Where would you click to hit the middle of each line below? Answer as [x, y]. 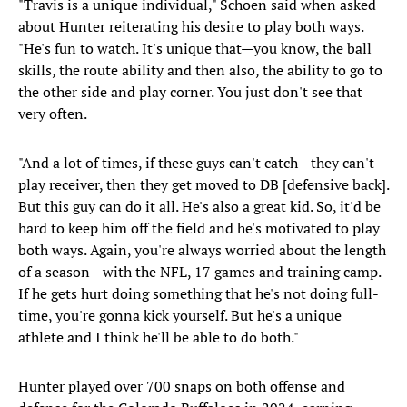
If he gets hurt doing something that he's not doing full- [199, 294]
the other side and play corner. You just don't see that [190, 92]
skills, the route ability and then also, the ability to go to [200, 70]
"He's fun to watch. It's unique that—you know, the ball [195, 49]
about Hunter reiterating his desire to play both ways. [191, 27]
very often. [53, 114]
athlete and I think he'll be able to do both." [159, 338]
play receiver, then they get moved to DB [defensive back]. [203, 185]
